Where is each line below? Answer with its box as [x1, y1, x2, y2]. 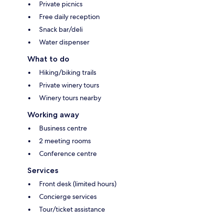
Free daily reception [39, 12, 100, 22]
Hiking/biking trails [39, 68, 96, 77]
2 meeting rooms [39, 136, 91, 146]
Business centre [39, 124, 87, 133]
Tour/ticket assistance [39, 205, 105, 214]
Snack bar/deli [39, 25, 83, 34]
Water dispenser [39, 38, 89, 47]
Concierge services [39, 192, 97, 201]
